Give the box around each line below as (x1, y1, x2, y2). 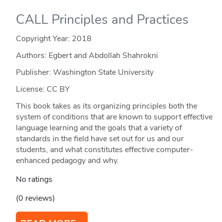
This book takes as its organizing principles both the (15, 101, 197, 112)
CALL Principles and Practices (15, 11, 189, 29)
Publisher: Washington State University (15, 67, 154, 78)
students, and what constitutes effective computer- (15, 144, 193, 156)
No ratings (15, 174, 53, 185)
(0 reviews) (15, 193, 55, 204)
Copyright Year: (15, 33, 72, 45)
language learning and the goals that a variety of (15, 122, 182, 134)
